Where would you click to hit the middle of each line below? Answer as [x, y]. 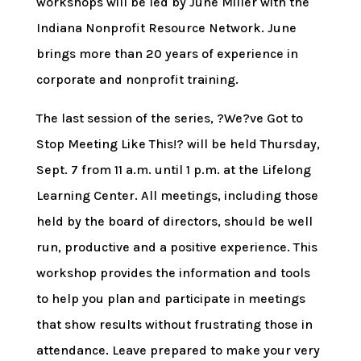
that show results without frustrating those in [174, 324]
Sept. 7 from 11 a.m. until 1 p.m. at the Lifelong [173, 169]
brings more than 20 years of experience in [167, 53]
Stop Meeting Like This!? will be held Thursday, [178, 143]
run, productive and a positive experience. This [176, 247]
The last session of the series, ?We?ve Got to [169, 118]
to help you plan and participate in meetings [170, 298]
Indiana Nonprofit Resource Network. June [166, 27]
